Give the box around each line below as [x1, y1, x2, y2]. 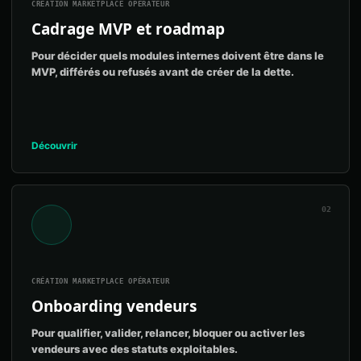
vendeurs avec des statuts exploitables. [31, 342, 238, 355]
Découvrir [31, 139, 77, 151]
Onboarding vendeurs [31, 296, 197, 317]
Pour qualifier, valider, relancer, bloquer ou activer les [31, 326, 305, 339]
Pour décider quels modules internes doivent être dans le [31, 49, 324, 62]
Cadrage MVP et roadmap [31, 19, 225, 39]
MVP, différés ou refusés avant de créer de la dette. [31, 65, 294, 78]
